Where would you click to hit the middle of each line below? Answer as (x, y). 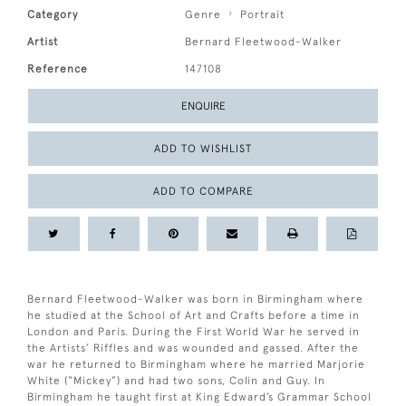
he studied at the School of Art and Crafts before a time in (193, 315)
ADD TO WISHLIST (203, 148)
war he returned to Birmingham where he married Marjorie (196, 364)
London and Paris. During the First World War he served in (193, 331)
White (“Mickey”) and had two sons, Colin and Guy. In (176, 380)
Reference (58, 68)
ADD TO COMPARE (203, 191)
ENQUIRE (203, 106)
